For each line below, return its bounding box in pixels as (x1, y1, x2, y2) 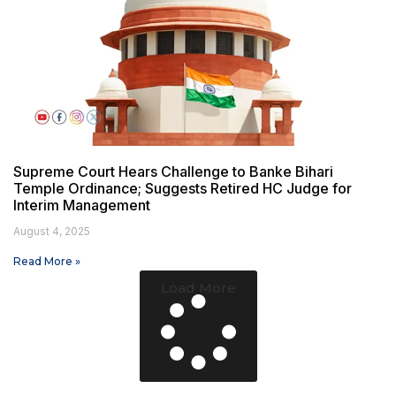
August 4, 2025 (13, 224, 90, 238)
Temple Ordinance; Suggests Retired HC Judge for (13, 179, 352, 197)
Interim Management (13, 195, 150, 214)
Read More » (13, 254, 80, 268)
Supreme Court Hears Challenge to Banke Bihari (13, 162, 333, 180)
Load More (160, 278, 236, 296)
